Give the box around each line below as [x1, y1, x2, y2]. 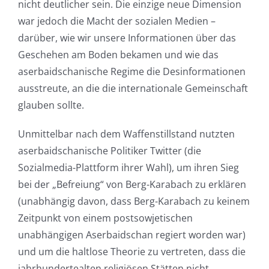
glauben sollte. [17, 98, 84, 112]
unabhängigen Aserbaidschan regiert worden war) [17, 228, 246, 242]
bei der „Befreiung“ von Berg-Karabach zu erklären [17, 178, 246, 192]
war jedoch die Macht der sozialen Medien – [17, 14, 216, 28]
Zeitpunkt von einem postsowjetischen [17, 211, 193, 225]
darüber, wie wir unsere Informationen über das [17, 31, 236, 45]
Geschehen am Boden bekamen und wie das [17, 48, 219, 62]
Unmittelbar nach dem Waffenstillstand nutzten [17, 127, 235, 141]
